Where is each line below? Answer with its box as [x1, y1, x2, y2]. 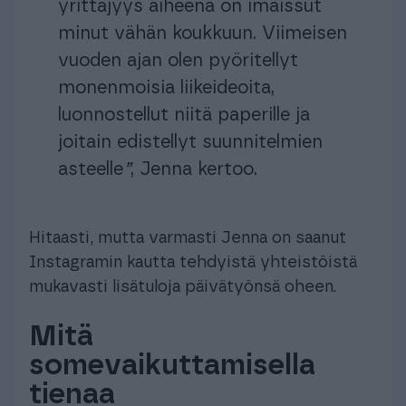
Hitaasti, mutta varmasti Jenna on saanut [29, 229, 346, 246]
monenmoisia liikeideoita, [58, 78, 275, 97]
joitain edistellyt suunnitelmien [58, 132, 323, 151]
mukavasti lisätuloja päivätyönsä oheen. [29, 278, 336, 295]
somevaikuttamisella [29, 350, 315, 380]
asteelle [58, 159, 123, 179]
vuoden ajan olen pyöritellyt [58, 51, 298, 70]
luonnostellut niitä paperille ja [58, 105, 310, 124]
